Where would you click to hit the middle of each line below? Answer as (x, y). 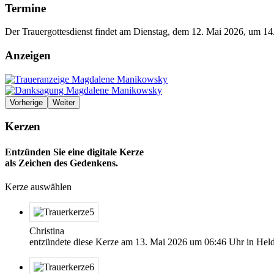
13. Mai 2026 (161, 242)
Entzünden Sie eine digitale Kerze (74, 152)
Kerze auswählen (38, 187)
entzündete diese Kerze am (82, 242)
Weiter (64, 102)
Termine (25, 8)
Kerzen (23, 127)
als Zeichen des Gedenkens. (61, 163)
